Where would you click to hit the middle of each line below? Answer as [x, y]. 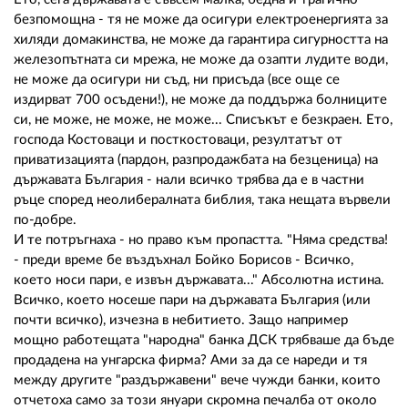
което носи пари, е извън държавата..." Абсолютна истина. [199, 280]
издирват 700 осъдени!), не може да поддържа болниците [200, 99]
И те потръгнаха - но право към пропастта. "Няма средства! [201, 240]
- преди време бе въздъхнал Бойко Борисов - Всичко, [184, 260]
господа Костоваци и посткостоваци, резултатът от [178, 139]
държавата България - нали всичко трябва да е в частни [189, 179]
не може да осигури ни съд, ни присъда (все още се [177, 79]
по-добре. [45, 219]
